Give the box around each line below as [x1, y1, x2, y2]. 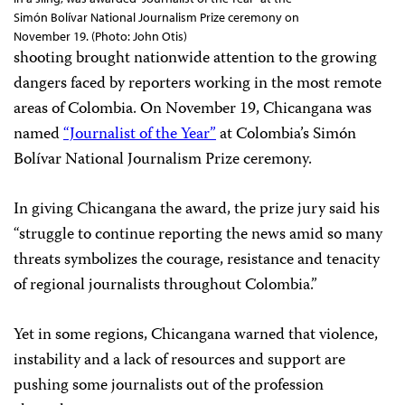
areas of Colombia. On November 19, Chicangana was [14, 95, 372, 123]
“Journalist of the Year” [63, 120, 216, 148]
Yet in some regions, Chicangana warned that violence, [14, 321, 378, 349]
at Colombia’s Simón [216, 120, 356, 148]
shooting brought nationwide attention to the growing [14, 44, 377, 72]
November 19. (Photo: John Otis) [14, 27, 187, 44]
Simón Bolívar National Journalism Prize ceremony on [14, 8, 299, 25]
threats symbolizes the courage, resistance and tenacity [14, 246, 380, 274]
